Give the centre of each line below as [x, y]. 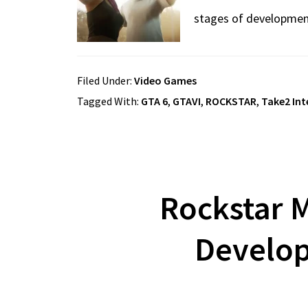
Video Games [165, 80]
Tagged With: [109, 101]
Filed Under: [106, 80]
